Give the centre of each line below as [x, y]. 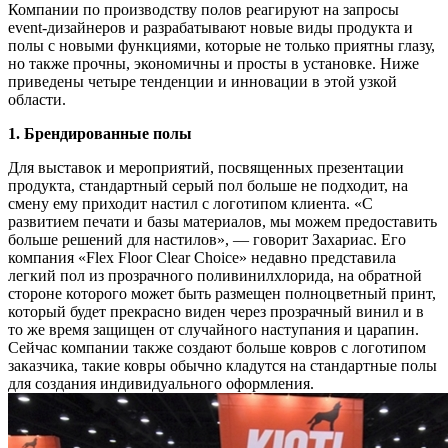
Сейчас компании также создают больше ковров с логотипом [217, 348]
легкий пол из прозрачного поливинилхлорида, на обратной [215, 276]
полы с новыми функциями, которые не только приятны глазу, [221, 46]
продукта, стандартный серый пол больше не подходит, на [208, 186]
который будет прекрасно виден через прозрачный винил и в [216, 312]
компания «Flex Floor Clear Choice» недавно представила [202, 258]
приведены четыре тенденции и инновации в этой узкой [202, 82]
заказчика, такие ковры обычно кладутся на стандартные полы [222, 366]
